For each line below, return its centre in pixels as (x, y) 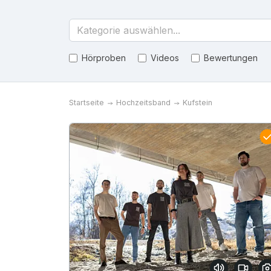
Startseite (87, 103)
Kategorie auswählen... (129, 30)
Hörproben (104, 58)
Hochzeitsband (143, 103)
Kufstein (198, 103)
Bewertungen (231, 58)
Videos (165, 58)
